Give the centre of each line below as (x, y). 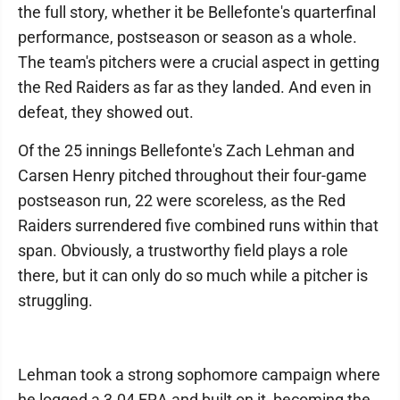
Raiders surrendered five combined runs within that (198, 225)
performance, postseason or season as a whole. (187, 37)
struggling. (55, 300)
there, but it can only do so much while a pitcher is (193, 275)
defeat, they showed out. (106, 112)
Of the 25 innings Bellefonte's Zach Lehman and (186, 150)
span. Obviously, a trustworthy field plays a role (183, 250)
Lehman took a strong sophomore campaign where (199, 375)
